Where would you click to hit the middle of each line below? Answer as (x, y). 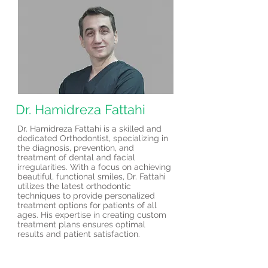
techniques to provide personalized (86, 196)
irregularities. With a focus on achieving (94, 167)
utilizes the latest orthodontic (74, 186)
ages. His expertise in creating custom (92, 215)
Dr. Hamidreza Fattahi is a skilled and (89, 129)
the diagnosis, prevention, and (76, 148)
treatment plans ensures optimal (81, 224)
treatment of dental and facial (76, 157)
